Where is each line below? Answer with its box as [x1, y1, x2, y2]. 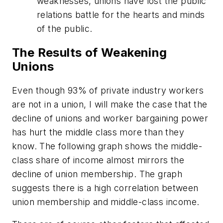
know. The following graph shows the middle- [12, 140, 203, 151]
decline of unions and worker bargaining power [12, 112, 208, 123]
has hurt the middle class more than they [12, 126, 184, 137]
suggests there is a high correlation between [12, 182, 199, 193]
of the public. [37, 23, 93, 34]
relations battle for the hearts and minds [37, 9, 205, 20]
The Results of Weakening [12, 45, 167, 60]
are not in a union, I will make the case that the [12, 99, 208, 110]
